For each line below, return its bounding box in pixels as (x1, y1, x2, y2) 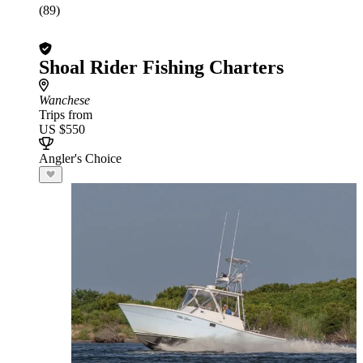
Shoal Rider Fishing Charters (39, 57, 284, 78)
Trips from (39, 108, 92, 122)
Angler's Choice (39, 152, 122, 165)
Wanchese (39, 93, 90, 107)
